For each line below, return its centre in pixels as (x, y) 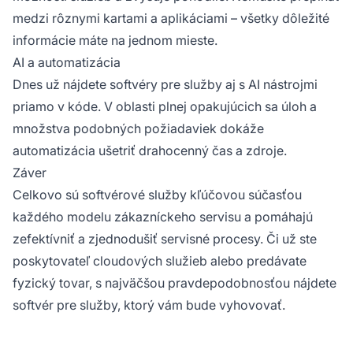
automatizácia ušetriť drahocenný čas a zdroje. (150, 151)
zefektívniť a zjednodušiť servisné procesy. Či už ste (165, 239)
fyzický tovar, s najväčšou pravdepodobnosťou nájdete (175, 283)
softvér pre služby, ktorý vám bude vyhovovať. (149, 305)
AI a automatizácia (67, 63)
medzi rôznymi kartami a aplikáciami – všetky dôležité (171, 19)
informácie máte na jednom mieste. (115, 41)
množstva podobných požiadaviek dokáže (138, 129)
